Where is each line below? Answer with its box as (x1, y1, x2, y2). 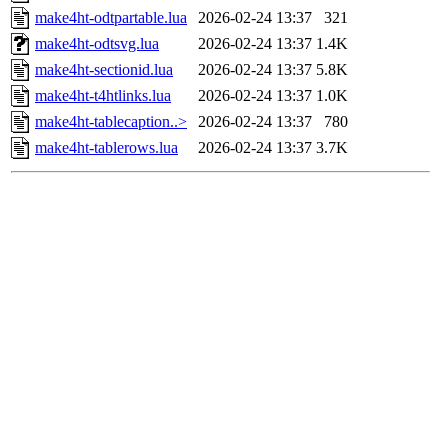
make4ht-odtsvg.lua (35, 35, 159, 53)
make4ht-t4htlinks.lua (35, 87, 171, 105)
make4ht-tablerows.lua (35, 139, 178, 157)
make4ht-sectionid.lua (35, 61, 173, 79)
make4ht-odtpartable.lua (35, 9, 187, 27)
